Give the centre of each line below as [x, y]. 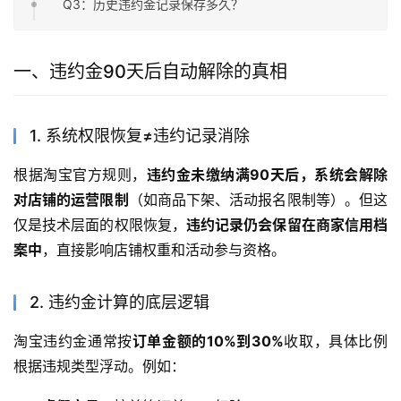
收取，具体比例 [336, 341]
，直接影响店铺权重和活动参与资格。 [164, 249]
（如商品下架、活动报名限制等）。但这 [258, 199]
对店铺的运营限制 [71, 199]
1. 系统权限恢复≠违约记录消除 [140, 135]
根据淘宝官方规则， [80, 174]
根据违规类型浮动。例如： [99, 366]
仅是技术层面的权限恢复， [100, 224]
